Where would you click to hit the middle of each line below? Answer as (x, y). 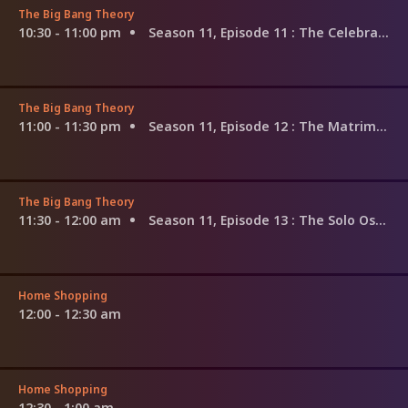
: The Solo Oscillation (333, 219)
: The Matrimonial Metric (334, 126)
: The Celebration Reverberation (335, 32)
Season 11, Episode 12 (220, 126)
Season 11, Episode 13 (220, 219)
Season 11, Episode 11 (220, 32)
